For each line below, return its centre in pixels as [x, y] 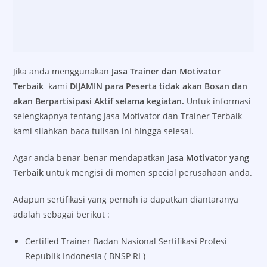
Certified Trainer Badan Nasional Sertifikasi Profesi [126, 241]
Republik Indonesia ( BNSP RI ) [86, 256]
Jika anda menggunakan [63, 71]
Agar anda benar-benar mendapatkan [91, 157]
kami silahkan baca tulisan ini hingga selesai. [104, 131]
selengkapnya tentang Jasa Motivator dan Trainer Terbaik [128, 116]
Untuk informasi [219, 101]
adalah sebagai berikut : [62, 214]
